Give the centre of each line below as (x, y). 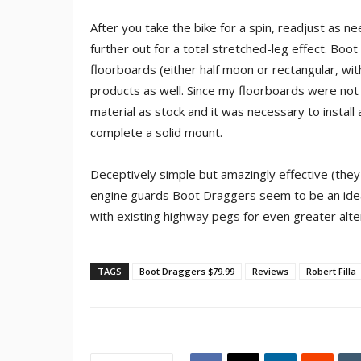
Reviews (270, 272)
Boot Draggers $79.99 (187, 272)
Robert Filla (331, 272)
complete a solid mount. (156, 133)
